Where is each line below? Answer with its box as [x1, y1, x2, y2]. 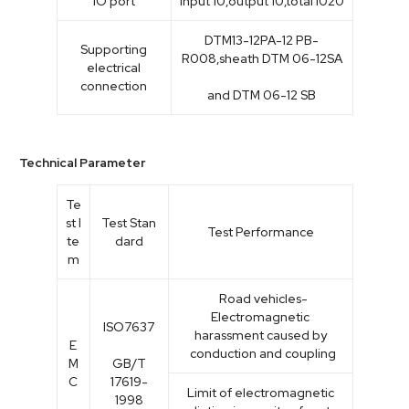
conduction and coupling [184, 344, 336, 362]
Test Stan [101, 214, 156, 231]
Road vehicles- [213, 289, 308, 307]
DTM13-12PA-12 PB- [204, 31, 319, 48]
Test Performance [206, 223, 314, 240]
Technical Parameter [19, 154, 146, 172]
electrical [87, 58, 141, 76]
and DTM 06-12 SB [207, 86, 316, 103]
